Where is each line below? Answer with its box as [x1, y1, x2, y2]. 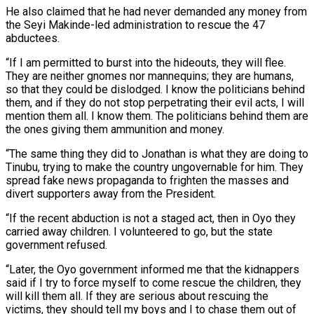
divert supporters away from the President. [6, 186, 216, 200]
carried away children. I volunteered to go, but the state [6, 224, 273, 238]
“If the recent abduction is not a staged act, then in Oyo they [6, 211, 296, 225]
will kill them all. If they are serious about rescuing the [6, 289, 268, 303]
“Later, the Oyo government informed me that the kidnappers [6, 262, 299, 276]
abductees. [6, 31, 60, 45]
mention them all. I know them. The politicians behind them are [6, 109, 308, 123]
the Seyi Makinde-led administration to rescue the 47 [6, 18, 265, 32]
